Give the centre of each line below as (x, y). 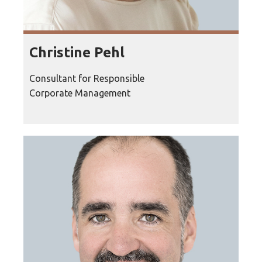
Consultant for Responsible (87, 79)
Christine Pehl (77, 53)
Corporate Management (80, 93)
